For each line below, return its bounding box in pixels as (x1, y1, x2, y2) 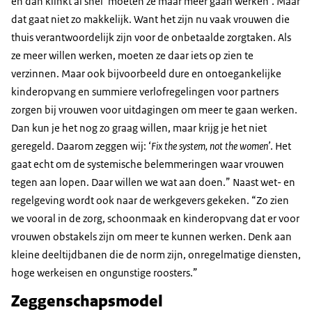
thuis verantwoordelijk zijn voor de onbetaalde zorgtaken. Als (11, 31, 291, 45)
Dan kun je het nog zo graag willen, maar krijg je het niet (11, 121, 267, 135)
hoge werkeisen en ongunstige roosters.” (11, 266, 200, 280)
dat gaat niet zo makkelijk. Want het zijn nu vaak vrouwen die (11, 13, 290, 26)
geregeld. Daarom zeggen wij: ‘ (11, 139, 151, 153)
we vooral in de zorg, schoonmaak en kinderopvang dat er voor (11, 212, 299, 226)
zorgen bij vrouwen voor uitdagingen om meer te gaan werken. (11, 103, 297, 117)
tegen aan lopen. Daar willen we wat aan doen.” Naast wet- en (11, 175, 295, 189)
